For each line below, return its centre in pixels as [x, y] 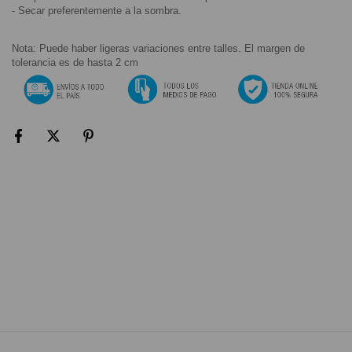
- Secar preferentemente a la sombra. [97, 10]
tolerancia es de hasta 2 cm [75, 62]
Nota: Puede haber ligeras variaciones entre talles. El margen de [158, 48]
